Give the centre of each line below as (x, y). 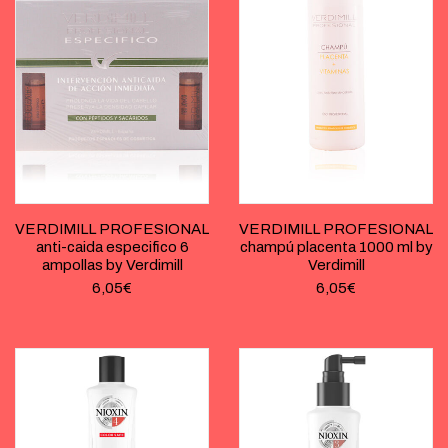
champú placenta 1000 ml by (336, 247)
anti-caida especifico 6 (112, 247)
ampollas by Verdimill (112, 265)
